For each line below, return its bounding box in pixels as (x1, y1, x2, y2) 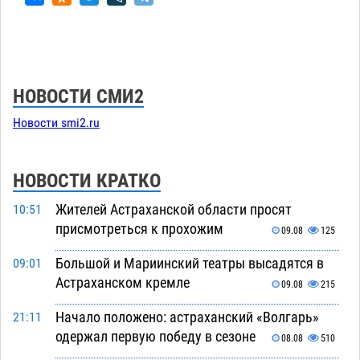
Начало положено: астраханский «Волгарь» (55, 308, 319, 325)
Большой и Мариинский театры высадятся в (55, 254, 324, 272)
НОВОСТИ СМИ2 (13, 84, 144, 108)
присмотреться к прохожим (55, 219, 223, 237)
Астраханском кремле (55, 273, 190, 291)
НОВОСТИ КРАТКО (13, 169, 161, 192)
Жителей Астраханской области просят (55, 200, 292, 218)
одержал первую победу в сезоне (55, 327, 256, 345)
